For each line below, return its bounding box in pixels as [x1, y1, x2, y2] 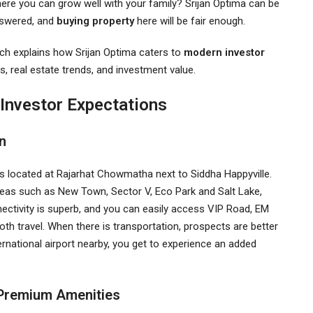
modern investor [184, 45, 265, 59]
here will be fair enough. [137, 14, 248, 27]
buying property [57, 14, 137, 27]
